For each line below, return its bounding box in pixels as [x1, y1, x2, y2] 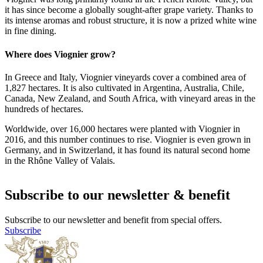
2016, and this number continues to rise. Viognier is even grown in [5, 134, 251, 144]
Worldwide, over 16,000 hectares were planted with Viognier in [5, 123, 240, 134]
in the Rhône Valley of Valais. [5, 155, 115, 166]
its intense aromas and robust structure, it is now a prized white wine [5, 15, 257, 26]
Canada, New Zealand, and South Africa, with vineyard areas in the [5, 93, 255, 103]
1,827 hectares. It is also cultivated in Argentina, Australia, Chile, [5, 82, 244, 93]
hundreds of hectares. [5, 103, 83, 114]
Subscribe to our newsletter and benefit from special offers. [5, 214, 222, 225]
